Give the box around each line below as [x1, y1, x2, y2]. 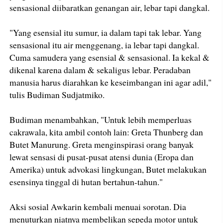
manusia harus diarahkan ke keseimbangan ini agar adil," [9, 76, 212, 89]
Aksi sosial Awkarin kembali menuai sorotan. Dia [9, 201, 187, 213]
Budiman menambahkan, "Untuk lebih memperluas [9, 113, 192, 126]
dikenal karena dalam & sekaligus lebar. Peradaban [9, 64, 191, 76]
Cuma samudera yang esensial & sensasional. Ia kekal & [9, 51, 210, 64]
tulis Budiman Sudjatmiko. [9, 89, 105, 101]
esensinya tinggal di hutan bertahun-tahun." [9, 176, 163, 188]
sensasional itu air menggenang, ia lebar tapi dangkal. [9, 39, 200, 51]
